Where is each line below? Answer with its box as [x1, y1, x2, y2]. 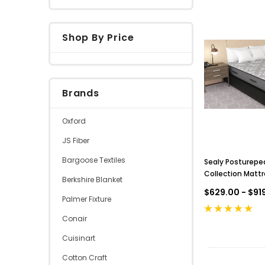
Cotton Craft [62, 252, 107, 263]
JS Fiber [62, 135, 89, 146]
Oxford [62, 115, 86, 126]
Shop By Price [62, 30, 134, 44]
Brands [62, 86, 99, 100]
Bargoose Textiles [62, 154, 125, 165]
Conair [62, 213, 87, 224]
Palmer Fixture [62, 193, 111, 204]
